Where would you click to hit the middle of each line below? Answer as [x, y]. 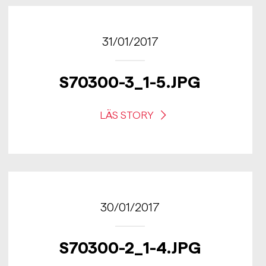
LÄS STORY [128, 115]
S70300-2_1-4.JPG [130, 248]
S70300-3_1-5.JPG [130, 82]
